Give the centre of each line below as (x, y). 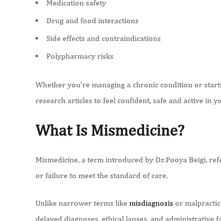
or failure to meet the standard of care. (102, 175)
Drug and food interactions (92, 20)
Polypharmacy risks (80, 56)
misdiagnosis (151, 203)
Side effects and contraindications (104, 38)
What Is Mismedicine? (110, 130)
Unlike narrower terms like (82, 203)
